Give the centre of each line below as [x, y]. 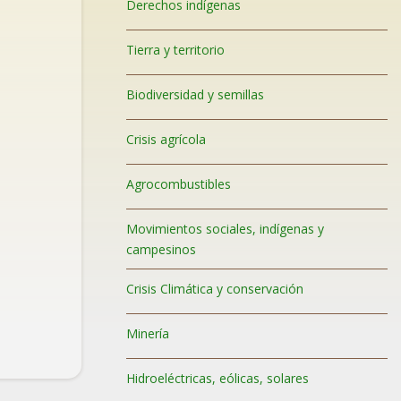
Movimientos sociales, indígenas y [226, 229]
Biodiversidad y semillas [196, 94]
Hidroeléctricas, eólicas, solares [218, 378]
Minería [148, 333]
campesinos [162, 249]
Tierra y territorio [176, 50]
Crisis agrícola [166, 139]
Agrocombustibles [179, 184]
